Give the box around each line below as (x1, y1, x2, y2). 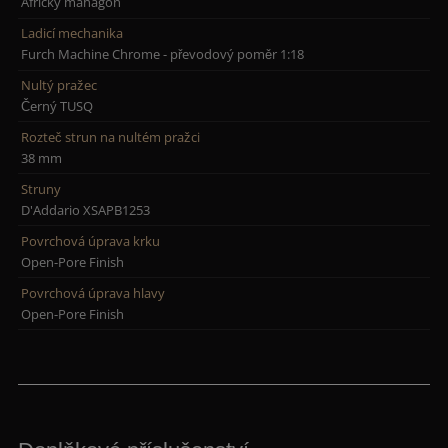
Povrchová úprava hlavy (21, 283, 166, 302)
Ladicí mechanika (21, 24, 124, 43)
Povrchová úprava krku (21, 231, 161, 250)
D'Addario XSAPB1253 (21, 200, 151, 219)
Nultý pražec (21, 75, 98, 94)
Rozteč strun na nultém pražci (21, 127, 201, 146)
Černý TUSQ (21, 96, 94, 115)
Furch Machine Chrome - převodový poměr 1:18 (21, 45, 305, 64)
